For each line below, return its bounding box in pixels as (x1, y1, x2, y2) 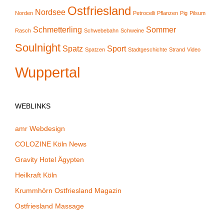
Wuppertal (15, 64, 80, 81)
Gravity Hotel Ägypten (15, 155, 84, 164)
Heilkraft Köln (15, 171, 57, 179)
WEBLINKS (15, 102, 50, 110)
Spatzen (85, 46, 105, 53)
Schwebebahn (84, 27, 118, 34)
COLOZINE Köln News (15, 140, 86, 148)
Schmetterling (33, 25, 82, 34)
